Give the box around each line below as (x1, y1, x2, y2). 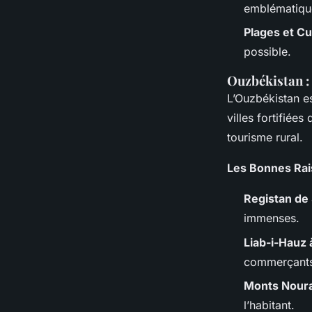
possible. (244, 45, 291, 59)
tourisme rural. (227, 130, 303, 145)
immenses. (244, 211, 299, 226)
